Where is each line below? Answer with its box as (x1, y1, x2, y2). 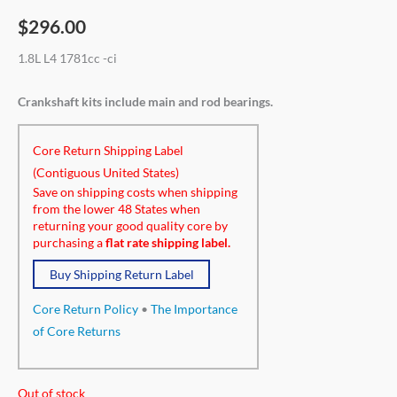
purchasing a (33, 235, 105, 251)
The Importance (151, 301, 237, 317)
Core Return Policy (33, 301, 138, 317)
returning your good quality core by (33, 218, 228, 234)
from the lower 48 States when (33, 201, 200, 217)
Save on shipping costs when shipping (33, 184, 237, 200)
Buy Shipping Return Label (49, 267, 194, 283)
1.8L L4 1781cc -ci (18, 50, 117, 66)
